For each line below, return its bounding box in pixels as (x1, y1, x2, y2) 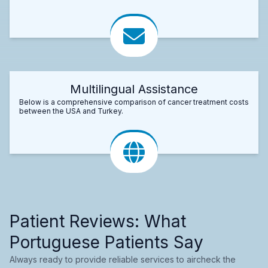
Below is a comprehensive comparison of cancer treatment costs (19, 97, 249, 106)
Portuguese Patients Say (10, 232, 203, 252)
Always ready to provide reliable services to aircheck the (10, 254, 236, 264)
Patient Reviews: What (10, 211, 186, 232)
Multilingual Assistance (70, 81, 198, 96)
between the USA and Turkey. (19, 106, 123, 115)
